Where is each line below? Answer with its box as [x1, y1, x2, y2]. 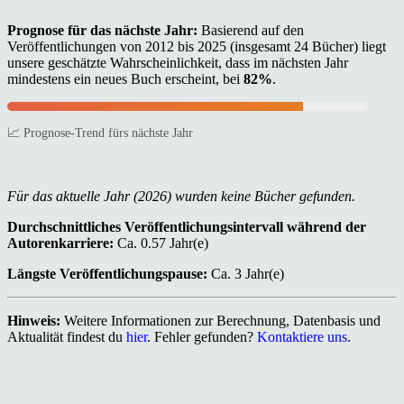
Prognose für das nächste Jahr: [7, 22, 197, 38]
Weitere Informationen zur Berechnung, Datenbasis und [60, 313, 381, 329]
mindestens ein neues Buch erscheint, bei [7, 70, 243, 87]
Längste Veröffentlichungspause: [7, 266, 207, 282]
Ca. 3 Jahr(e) [207, 266, 284, 282]
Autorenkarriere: [7, 235, 114, 252]
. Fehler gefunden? [147, 329, 257, 345]
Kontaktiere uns [257, 329, 347, 345]
